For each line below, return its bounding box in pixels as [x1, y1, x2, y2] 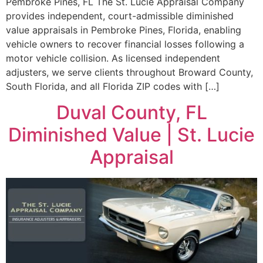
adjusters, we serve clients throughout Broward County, [6, 66, 253, 78]
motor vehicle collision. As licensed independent [6, 52, 220, 64]
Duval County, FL [56, 101, 207, 124]
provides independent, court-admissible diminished [6, 9, 234, 22]
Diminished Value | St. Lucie [8, 123, 255, 147]
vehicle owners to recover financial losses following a [6, 38, 244, 50]
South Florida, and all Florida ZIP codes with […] [6, 80, 220, 92]
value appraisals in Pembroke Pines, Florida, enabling [6, 23, 241, 36]
